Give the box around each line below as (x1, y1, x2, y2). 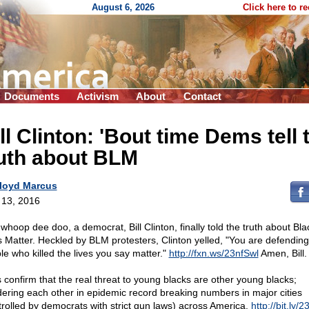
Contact (183, 90, 221, 102)
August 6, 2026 (92, 2, 154, 12)
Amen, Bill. (258, 248, 307, 259)
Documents (4, 90, 59, 102)
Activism (77, 90, 119, 102)
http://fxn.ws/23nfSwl (168, 248, 259, 259)
